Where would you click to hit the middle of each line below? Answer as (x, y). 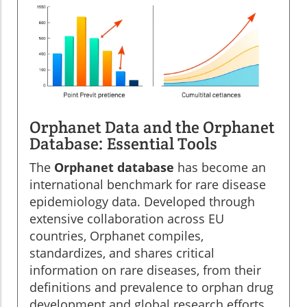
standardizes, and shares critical (122, 253)
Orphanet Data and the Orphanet (152, 127)
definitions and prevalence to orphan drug (151, 287)
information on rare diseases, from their (145, 270)
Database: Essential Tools (123, 144)
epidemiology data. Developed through (142, 202)
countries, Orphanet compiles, (116, 236)
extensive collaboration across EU (127, 219)
